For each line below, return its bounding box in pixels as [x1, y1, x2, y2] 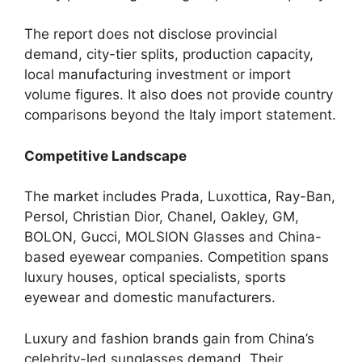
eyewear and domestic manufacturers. [24, 289, 276, 305]
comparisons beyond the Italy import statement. [24, 107, 336, 123]
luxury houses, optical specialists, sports [24, 269, 286, 285]
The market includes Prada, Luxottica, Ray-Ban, [24, 188, 335, 204]
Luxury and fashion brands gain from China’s [24, 330, 314, 347]
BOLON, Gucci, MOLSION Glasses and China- [24, 229, 322, 245]
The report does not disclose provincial [24, 26, 277, 42]
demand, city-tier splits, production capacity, [24, 46, 314, 62]
